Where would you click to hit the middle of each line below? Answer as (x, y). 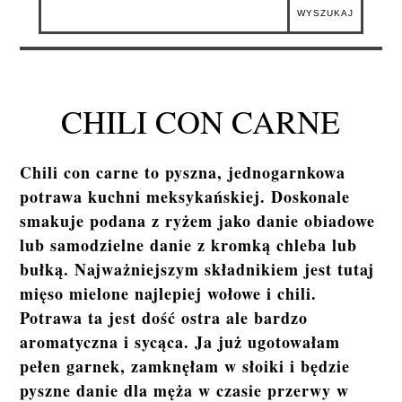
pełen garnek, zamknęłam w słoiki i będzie (185, 367)
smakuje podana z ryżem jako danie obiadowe (198, 221)
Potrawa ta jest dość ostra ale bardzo (164, 318)
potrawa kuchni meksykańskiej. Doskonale (185, 197)
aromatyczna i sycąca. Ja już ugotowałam (180, 342)
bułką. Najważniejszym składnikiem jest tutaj (197, 270)
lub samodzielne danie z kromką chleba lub (189, 245)
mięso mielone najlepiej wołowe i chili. (169, 294)
